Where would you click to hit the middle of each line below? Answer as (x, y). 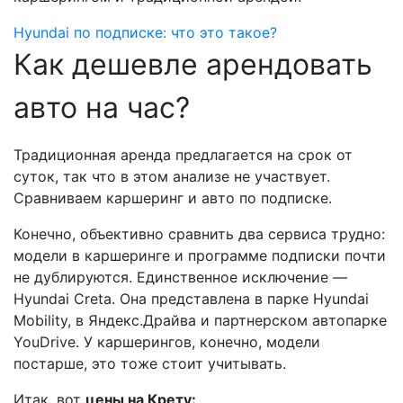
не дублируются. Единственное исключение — (180, 277)
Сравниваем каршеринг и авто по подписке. (175, 197)
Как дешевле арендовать (193, 64)
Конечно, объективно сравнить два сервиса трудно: (199, 233)
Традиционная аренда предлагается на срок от (183, 154)
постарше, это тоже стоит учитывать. (152, 363)
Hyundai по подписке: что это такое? (145, 32)
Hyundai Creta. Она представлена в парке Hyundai (191, 298)
